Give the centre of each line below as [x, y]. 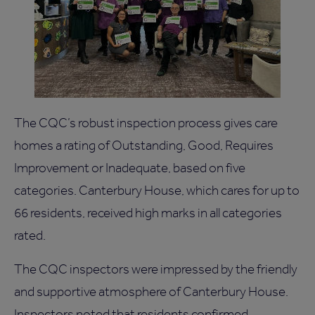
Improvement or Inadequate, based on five [130, 168]
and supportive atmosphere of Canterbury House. [151, 292]
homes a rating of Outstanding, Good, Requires [144, 146]
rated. [30, 236]
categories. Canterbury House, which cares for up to [157, 191]
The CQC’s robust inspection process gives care [146, 123]
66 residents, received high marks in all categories [148, 213]
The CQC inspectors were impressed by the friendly [156, 269]
